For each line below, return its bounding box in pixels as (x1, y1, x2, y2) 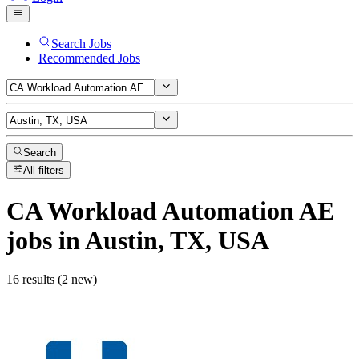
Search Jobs (51, 36, 111, 50)
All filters (23, 164, 65, 177)
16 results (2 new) (6, 272, 97, 287)
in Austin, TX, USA (52, 225, 269, 255)
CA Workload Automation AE (6, 196, 334, 225)
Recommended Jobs (38, 50, 140, 65)
